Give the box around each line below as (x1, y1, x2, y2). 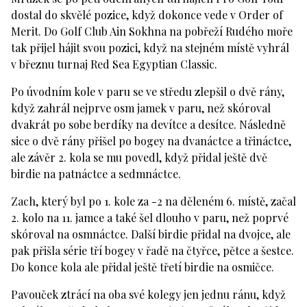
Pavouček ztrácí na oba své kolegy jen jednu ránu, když (11, 286, 286, 302)
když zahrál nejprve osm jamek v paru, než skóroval (11, 100, 271, 115)
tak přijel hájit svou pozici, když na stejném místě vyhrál (11, 40, 289, 55)
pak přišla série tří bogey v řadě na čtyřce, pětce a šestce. (11, 243, 294, 258)
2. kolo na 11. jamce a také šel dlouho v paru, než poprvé (11, 210, 288, 225)
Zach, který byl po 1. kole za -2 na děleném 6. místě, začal (11, 193, 296, 208)
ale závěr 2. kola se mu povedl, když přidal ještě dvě (11, 149, 267, 164)
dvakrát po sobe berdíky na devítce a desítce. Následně (11, 116, 286, 132)
